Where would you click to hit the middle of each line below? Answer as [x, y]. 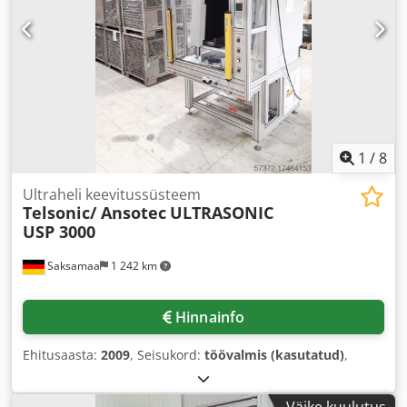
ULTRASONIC [222, 212]
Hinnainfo [210, 317]
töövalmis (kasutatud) [274, 354]
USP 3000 [59, 231]
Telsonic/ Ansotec [94, 212]
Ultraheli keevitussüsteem [112, 194]
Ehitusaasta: [62, 354]
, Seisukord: [167, 354]
